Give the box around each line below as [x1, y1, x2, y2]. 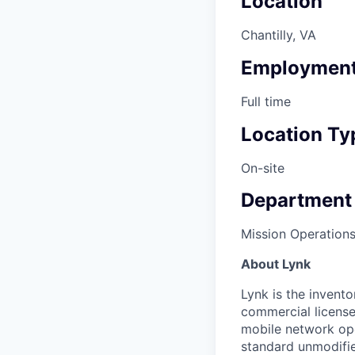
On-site [241, 159, 284, 176]
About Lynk [241, 256, 311, 273]
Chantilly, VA [241, 26, 316, 43]
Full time [241, 93, 291, 109]
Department [241, 189, 352, 212]
